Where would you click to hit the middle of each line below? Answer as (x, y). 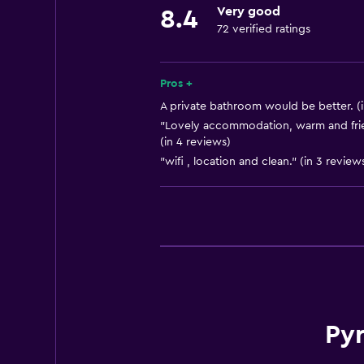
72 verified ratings (263, 29)
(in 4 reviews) (195, 142)
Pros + (176, 84)
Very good (248, 11)
